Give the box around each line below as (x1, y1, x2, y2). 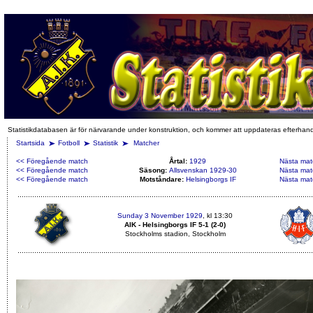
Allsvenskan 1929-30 (168, 166, 237, 174)
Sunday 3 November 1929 (117, 212, 203, 219)
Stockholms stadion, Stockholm (124, 230, 226, 238)
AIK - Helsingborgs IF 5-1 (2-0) (124, 221, 226, 228)
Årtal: (169, 157, 189, 165)
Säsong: (138, 166, 169, 174)
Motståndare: (139, 175, 186, 183)
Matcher (133, 139, 159, 147)
